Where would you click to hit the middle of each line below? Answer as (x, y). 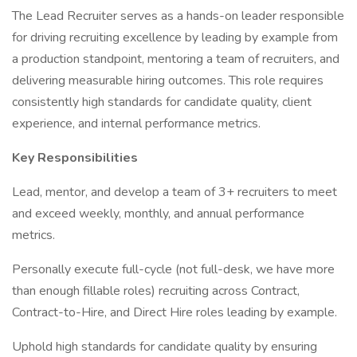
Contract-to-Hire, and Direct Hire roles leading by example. (175, 312)
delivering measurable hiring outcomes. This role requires (168, 80)
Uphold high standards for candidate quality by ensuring (165, 347)
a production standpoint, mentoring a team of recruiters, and (176, 59)
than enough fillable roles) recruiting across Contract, (156, 291)
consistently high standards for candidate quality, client (162, 102)
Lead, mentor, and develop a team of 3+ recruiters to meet (175, 192)
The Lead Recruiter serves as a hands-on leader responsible (178, 16)
